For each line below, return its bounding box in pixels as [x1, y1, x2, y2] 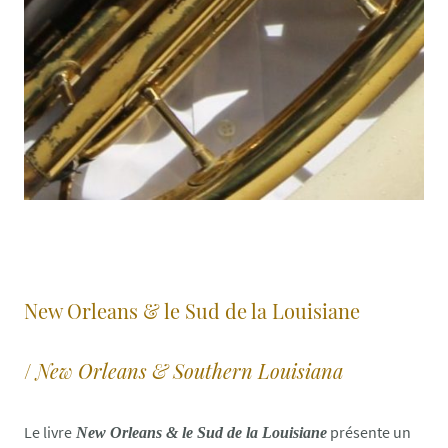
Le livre [24, 422, 72, 443]
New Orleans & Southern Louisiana [36, 357, 348, 385]
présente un [327, 422, 411, 443]
